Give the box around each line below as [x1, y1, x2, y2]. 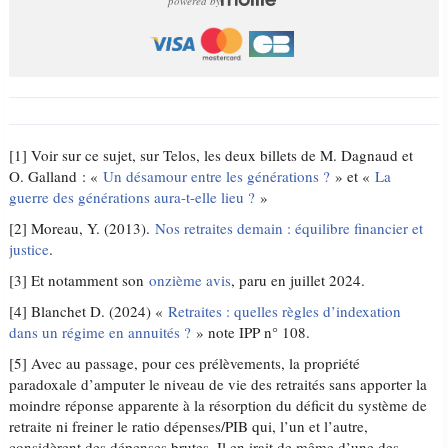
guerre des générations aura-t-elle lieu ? [9, 186, 261, 207]
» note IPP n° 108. [191, 321, 311, 342]
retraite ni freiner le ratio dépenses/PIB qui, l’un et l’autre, [9, 415, 369, 436]
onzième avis [149, 269, 232, 290]
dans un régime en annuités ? [9, 321, 192, 342]
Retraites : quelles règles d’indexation [168, 300, 402, 321]
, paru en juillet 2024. [231, 269, 366, 290]
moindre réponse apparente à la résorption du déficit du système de [9, 394, 428, 415]
